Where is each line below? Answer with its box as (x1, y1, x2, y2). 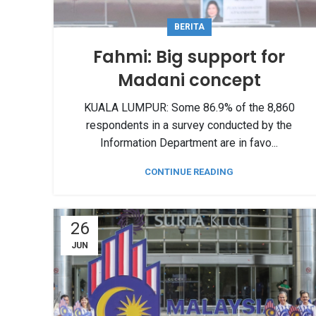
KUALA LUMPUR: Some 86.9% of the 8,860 (83, 101, 295, 115)
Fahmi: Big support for (93, 45, 285, 69)
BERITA (174, 22, 205, 32)
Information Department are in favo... (100, 136, 278, 150)
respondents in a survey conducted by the (86, 119, 292, 133)
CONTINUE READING (145, 166, 233, 178)
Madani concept (117, 68, 261, 92)
